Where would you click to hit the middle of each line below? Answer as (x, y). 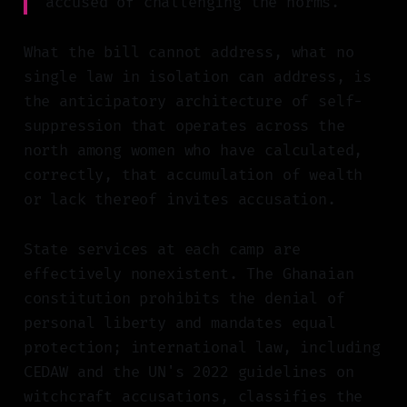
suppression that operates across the (184, 126)
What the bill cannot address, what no (189, 53)
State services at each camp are (162, 250)
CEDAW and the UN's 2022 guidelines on (189, 372)
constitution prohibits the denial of (184, 299)
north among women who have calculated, (193, 151)
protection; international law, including (202, 348)
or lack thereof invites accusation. (179, 200)
